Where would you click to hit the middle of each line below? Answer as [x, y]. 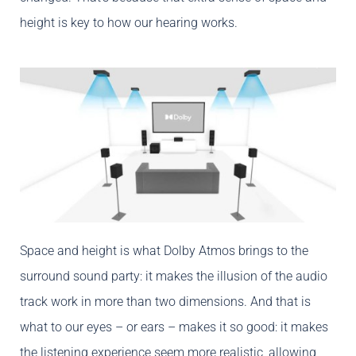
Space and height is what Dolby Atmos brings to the [164, 251]
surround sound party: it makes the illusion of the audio [174, 277]
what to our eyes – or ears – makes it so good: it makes [174, 327]
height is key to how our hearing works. [129, 22]
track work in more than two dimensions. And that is [165, 302]
